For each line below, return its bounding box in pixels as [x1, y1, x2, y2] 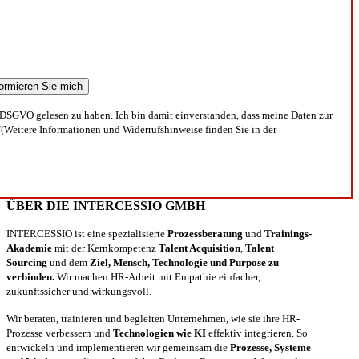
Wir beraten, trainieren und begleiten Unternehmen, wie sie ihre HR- [6, 312, 300, 325]
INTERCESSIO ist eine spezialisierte [6, 227, 167, 240]
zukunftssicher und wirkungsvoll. [6, 284, 151, 297]
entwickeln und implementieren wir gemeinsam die [6, 341, 230, 353]
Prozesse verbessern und [6, 326, 113, 339]
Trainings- [264, 227, 312, 240]
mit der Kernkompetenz [52, 241, 159, 254]
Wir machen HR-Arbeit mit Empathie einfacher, [54, 270, 260, 283]
